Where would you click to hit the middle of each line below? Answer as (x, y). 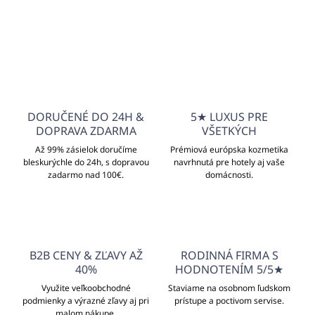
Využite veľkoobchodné (86, 288)
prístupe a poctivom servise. (229, 301)
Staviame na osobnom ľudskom (229, 288)
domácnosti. (229, 175)
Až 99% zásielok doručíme (86, 150)
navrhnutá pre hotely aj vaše (229, 162)
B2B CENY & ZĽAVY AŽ (86, 256)
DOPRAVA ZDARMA (86, 131)
